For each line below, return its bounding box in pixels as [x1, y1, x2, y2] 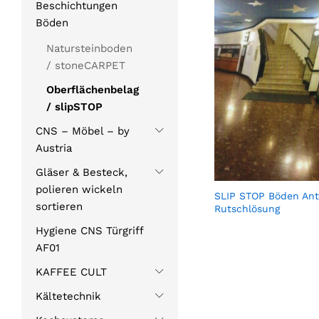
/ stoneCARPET [46, 59, 125, 73]
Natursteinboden [46, 42, 132, 56]
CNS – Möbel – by [36, 125, 130, 138]
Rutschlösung [214, 202, 280, 214]
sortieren [36, 200, 83, 214]
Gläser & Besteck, [36, 166, 127, 179]
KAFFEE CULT [36, 266, 107, 279]
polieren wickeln [36, 183, 122, 197]
